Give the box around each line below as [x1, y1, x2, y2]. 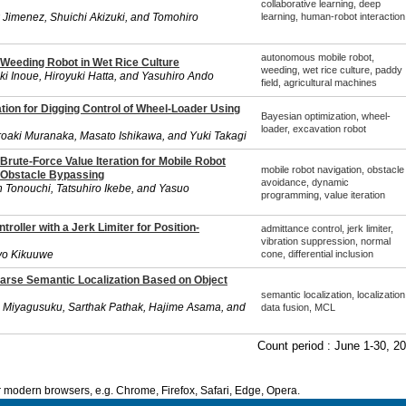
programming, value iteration [260, 189, 385, 200]
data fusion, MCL [260, 302, 335, 313]
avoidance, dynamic [260, 177, 349, 188]
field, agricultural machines [260, 77, 377, 88]
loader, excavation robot [260, 123, 366, 134]
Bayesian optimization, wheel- [260, 111, 391, 121]
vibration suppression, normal [260, 236, 391, 246]
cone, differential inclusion [260, 248, 373, 259]
